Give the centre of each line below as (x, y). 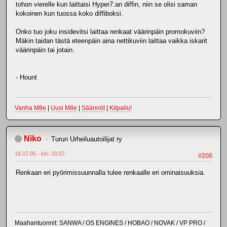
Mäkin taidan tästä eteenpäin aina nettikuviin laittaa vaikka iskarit (111, 41)
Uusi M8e (64, 108)
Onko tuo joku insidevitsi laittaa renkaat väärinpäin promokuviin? (110, 32)
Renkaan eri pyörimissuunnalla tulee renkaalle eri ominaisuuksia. (110, 172)
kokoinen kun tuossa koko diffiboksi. (69, 14)
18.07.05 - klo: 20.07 (40, 153)
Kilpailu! (121, 108)
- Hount (26, 78)
